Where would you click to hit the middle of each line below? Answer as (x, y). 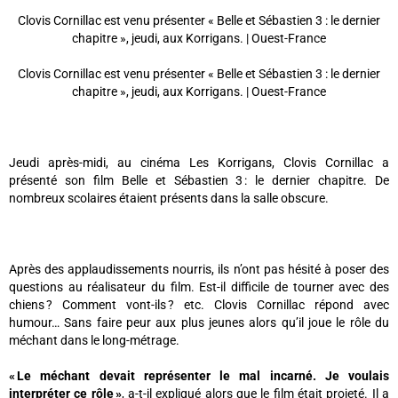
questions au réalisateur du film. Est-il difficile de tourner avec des (199, 287)
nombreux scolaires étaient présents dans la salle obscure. (169, 199)
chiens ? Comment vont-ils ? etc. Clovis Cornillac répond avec (199, 305)
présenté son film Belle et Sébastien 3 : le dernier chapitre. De (199, 181)
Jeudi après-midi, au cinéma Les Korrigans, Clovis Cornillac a (199, 163)
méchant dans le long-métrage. (94, 341)
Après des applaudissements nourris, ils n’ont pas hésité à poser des (199, 270)
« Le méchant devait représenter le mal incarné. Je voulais (199, 376)
